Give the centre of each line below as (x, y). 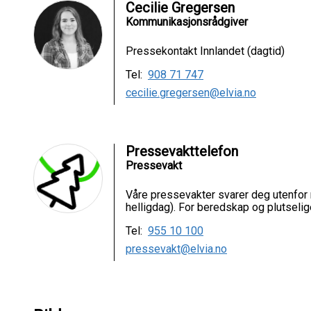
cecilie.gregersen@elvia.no (191, 93)
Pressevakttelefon (182, 151)
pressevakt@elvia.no (176, 249)
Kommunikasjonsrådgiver (187, 22)
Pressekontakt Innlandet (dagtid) (205, 51)
